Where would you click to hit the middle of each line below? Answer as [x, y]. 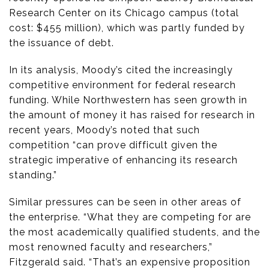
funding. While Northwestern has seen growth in [128, 100]
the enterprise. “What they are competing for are [130, 217]
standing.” [33, 175]
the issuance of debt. [62, 43]
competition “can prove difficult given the [113, 145]
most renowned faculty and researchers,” [111, 247]
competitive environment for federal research [122, 85]
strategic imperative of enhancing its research [123, 160]
